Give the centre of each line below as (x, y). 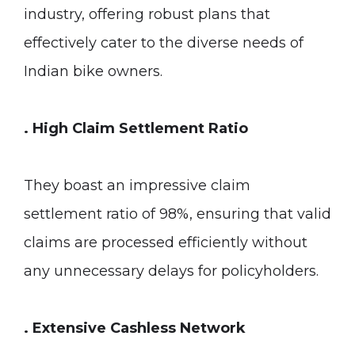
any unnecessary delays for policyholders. (171, 271)
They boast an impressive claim (137, 185)
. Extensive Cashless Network (135, 328)
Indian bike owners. (93, 71)
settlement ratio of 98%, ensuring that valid (177, 214)
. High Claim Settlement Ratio (136, 128)
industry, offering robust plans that (147, 14)
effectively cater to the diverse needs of (164, 43)
